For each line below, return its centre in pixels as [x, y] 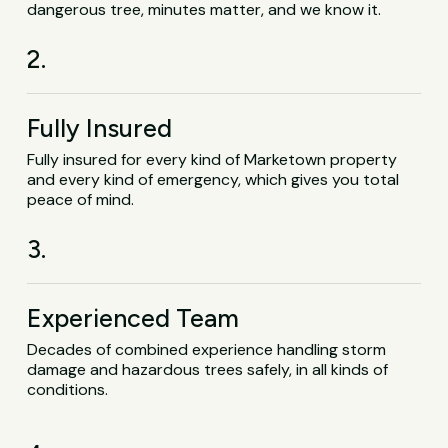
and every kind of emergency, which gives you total [213, 180]
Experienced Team [133, 318]
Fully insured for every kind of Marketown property [212, 160]
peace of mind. [81, 200]
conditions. [68, 390]
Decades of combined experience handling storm [207, 350]
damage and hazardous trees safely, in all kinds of [208, 370]
